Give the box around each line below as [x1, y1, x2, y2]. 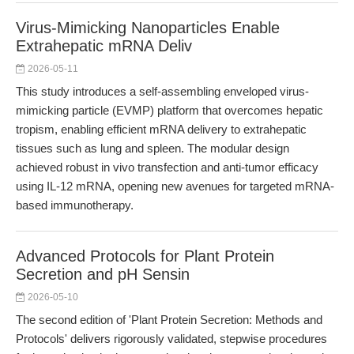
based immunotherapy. [16, 198, 134, 212]
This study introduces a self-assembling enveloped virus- [16, 85, 309, 98]
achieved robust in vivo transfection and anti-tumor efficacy [16, 160, 318, 174]
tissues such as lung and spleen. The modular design [16, 141, 289, 155]
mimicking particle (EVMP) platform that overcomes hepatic [16, 104, 323, 117]
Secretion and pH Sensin [16, 265, 190, 283]
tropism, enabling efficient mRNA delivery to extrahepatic [16, 122, 307, 136]
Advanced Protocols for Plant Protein [16, 247, 274, 265]
